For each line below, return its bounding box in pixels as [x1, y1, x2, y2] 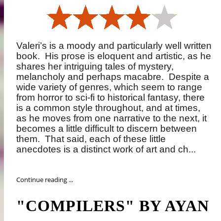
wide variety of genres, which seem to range [16, 82, 203, 93]
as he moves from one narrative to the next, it [16, 113, 207, 124]
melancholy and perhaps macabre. [16, 72, 164, 82]
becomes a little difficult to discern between [16, 123, 197, 134]
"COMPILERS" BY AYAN [16, 196, 210, 215]
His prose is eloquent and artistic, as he [45, 51, 212, 62]
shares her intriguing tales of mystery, [16, 61, 174, 72]
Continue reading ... [16, 175, 74, 184]
